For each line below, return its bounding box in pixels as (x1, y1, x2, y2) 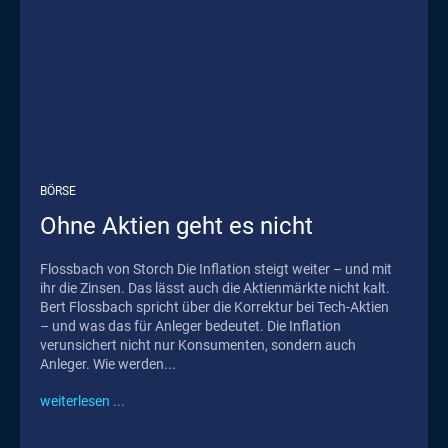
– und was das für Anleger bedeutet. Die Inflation (40, 317, 267, 334)
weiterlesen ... (40, 392, 125, 409)
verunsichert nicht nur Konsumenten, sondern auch (40, 336, 356, 353)
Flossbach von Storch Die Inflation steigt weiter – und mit (40, 260, 177, 277)
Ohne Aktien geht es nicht (40, 211, 313, 240)
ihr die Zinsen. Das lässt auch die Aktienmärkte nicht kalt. (40, 279, 390, 296)
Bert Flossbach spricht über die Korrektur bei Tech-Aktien (40, 298, 389, 315)
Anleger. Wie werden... (40, 355, 176, 372)
